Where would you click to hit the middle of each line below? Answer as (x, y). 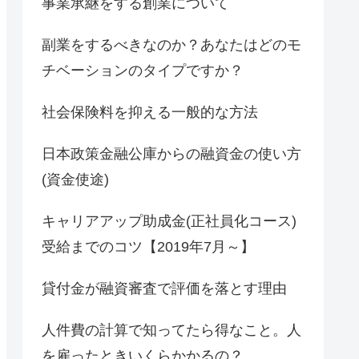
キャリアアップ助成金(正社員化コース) (169, 221)
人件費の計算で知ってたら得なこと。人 (171, 330)
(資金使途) (75, 179)
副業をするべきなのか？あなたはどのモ (171, 44)
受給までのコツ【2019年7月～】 (148, 246)
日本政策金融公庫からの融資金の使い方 (171, 153)
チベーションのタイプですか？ (143, 70)
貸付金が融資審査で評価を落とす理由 (164, 288)
